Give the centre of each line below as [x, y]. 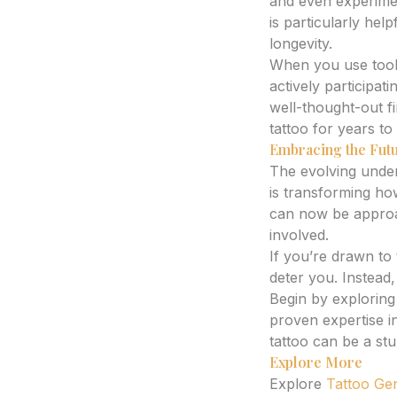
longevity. [301, 43]
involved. [299, 235]
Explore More [316, 362]
